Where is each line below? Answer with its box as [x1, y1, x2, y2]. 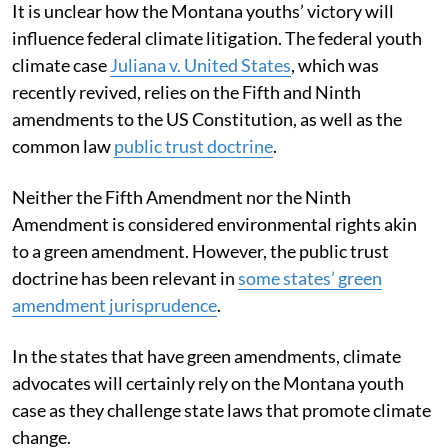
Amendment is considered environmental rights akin [12, 212, 417, 235]
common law [12, 134, 114, 157]
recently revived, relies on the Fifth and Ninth [12, 80, 361, 103]
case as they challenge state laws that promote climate [12, 398, 431, 421]
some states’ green [238, 266, 382, 289]
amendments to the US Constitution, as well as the [12, 107, 402, 130]
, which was [291, 53, 379, 76]
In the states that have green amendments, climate [12, 344, 401, 367]
